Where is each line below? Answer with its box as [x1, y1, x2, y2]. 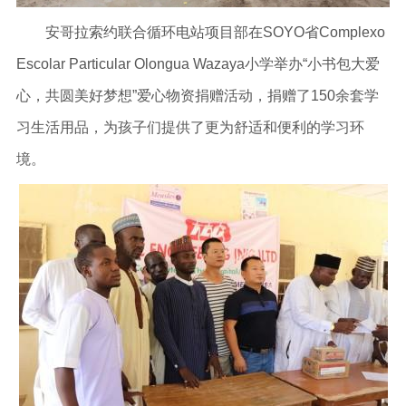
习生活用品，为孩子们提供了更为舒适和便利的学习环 [15, 119, 364, 135]
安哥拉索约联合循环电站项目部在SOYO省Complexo [15, 24, 385, 40]
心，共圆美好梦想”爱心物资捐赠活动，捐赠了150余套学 [15, 87, 379, 103]
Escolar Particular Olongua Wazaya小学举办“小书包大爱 [15, 55, 380, 72]
